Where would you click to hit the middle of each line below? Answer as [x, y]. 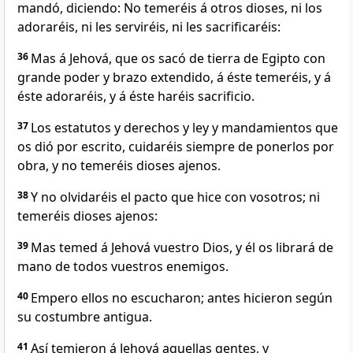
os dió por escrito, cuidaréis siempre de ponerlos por [176, 147]
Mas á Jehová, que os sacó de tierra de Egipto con [178, 59]
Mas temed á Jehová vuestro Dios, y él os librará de [182, 248]
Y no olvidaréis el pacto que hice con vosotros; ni [175, 197]
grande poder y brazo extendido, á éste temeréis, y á [174, 78]
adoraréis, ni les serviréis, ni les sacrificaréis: [149, 27]
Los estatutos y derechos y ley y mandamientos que [184, 128]
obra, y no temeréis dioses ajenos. [119, 166]
